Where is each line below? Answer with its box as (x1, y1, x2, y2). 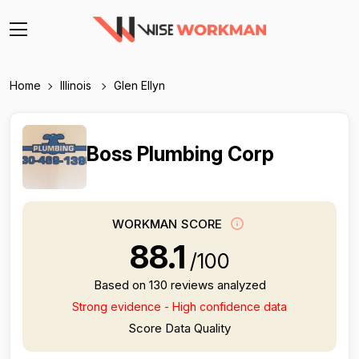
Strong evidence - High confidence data (72, 300, 287, 313)
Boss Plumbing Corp (87, 142, 274, 166)
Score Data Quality (128, 321, 231, 336)
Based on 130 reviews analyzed (93, 277, 266, 292)
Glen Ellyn (114, 79, 165, 92)
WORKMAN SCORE (112, 216, 226, 232)
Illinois (60, 79, 95, 92)
